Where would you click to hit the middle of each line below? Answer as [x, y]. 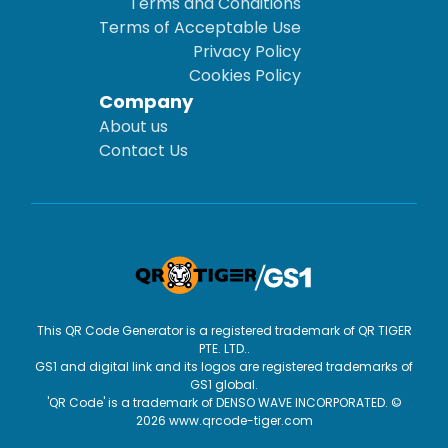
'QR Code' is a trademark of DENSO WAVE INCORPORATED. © [224, 403]
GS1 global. [224, 385]
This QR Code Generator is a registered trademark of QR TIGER [224, 331]
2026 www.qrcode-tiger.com [224, 421]
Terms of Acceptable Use [199, 27]
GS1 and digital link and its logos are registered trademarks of [224, 367]
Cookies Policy [244, 75]
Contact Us [143, 150]
